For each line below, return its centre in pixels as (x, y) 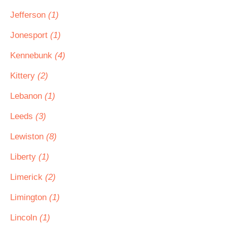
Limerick (28, 177)
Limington (30, 197)
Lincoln (25, 218)
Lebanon (27, 96)
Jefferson (29, 15)
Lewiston (28, 137)
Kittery (24, 76)
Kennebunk (32, 55)
